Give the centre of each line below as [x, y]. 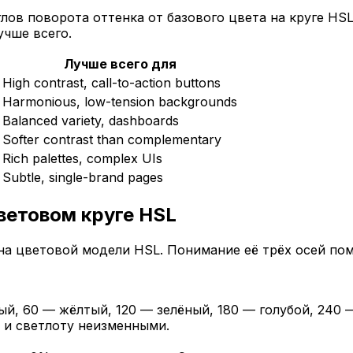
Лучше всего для [120, 63]
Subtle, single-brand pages [83, 177]
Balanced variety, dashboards [91, 120]
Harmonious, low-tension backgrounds [120, 101]
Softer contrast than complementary [112, 139]
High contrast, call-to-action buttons [111, 82]
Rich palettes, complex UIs [82, 158]
